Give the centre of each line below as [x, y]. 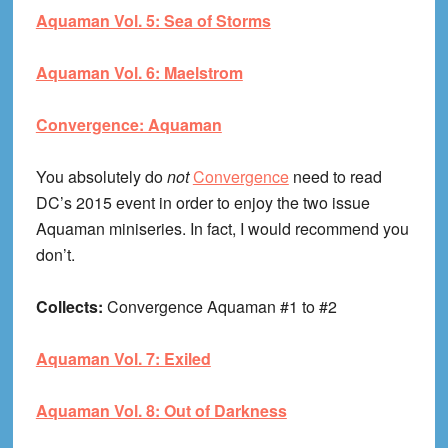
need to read [335, 177]
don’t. [55, 255]
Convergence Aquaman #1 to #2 [221, 307]
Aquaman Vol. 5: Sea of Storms [153, 21]
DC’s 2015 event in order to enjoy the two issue [202, 203]
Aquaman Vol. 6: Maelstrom [139, 73]
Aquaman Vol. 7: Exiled [123, 359]
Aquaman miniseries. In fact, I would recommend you [222, 229]
